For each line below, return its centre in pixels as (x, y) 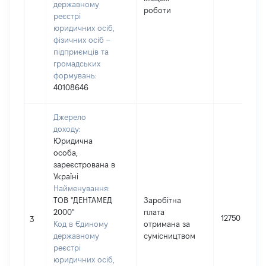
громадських (77, 64)
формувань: (75, 75)
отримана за (167, 224)
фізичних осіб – (82, 40)
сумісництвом (170, 236)
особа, (66, 153)
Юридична (73, 141)
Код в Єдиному (81, 224)
